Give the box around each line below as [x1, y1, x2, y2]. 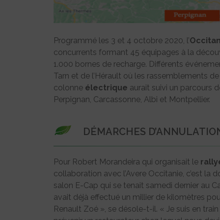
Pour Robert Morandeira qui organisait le [54, 157, 200, 167]
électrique [85, 83, 128, 93]
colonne [54, 83, 85, 93]
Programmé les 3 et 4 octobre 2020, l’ [54, 36, 190, 46]
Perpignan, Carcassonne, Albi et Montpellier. [54, 95, 210, 105]
